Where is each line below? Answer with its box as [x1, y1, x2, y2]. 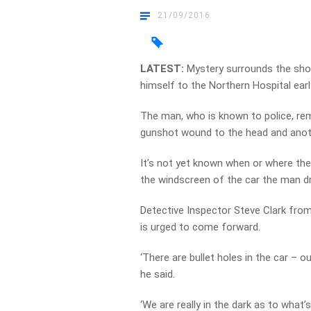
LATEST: [140, 62, 187, 75]
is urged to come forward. [140, 221, 261, 233]
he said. [140, 268, 176, 280]
